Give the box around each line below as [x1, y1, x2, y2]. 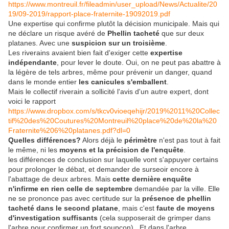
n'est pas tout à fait [157, 136, 220, 145]
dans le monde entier [8, 78, 77, 86]
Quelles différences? [8, 136, 81, 145]
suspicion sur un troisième [72, 39, 165, 48]
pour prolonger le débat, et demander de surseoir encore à [8, 165, 199, 174]
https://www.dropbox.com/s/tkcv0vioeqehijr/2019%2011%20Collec [8, 107, 220, 116]
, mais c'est [118, 204, 156, 213]
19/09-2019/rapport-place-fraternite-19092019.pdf [8, 10, 170, 18]
